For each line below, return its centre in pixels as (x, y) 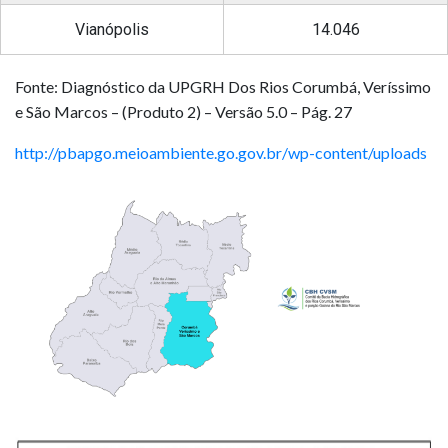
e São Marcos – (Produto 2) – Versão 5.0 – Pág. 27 (183, 111)
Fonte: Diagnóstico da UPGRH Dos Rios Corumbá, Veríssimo (223, 86)
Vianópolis (112, 29)
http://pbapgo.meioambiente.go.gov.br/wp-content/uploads (221, 152)
